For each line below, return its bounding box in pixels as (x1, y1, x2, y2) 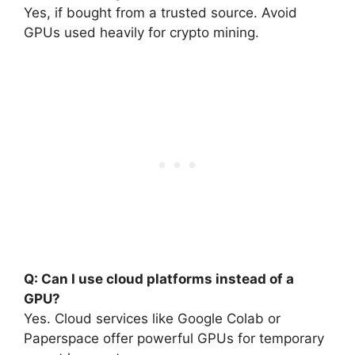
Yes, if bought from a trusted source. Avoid (24, 5, 297, 21)
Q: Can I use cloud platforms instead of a (24, 270, 294, 287)
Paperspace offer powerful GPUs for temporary (24, 330, 324, 346)
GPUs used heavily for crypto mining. (24, 25, 259, 40)
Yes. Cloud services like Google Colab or (24, 310, 281, 326)
